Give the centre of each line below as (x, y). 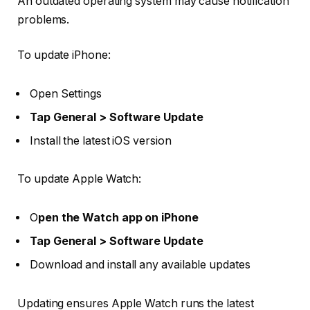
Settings (81, 93)
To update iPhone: (64, 55)
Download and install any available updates (140, 265)
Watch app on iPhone (140, 218)
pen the (60, 218)
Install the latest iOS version (101, 140)
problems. (44, 19)
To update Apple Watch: (80, 179)
